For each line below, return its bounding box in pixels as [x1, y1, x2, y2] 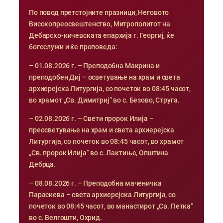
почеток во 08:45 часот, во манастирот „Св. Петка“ [29, 202, 193, 211]
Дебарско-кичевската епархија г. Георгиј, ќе [29, 31, 174, 40]
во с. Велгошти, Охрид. [29, 213, 102, 222]
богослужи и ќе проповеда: [29, 43, 117, 52]
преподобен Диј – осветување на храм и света [29, 73, 180, 82]
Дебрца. [29, 160, 56, 169]
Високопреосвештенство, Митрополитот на [29, 20, 170, 29]
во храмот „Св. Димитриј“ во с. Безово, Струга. [29, 96, 180, 105]
